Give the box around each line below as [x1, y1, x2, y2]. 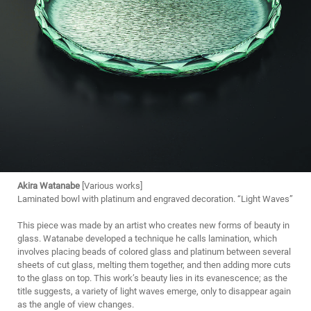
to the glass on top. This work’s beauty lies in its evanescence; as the [17, 272, 287, 283]
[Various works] [80, 180, 142, 191]
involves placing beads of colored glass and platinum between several [17, 246, 291, 257]
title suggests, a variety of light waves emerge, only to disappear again [17, 285, 291, 296]
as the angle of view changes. [17, 299, 134, 310]
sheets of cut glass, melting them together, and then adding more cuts [17, 259, 291, 270]
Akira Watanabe [17, 180, 80, 191]
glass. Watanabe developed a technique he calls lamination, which [17, 233, 277, 244]
